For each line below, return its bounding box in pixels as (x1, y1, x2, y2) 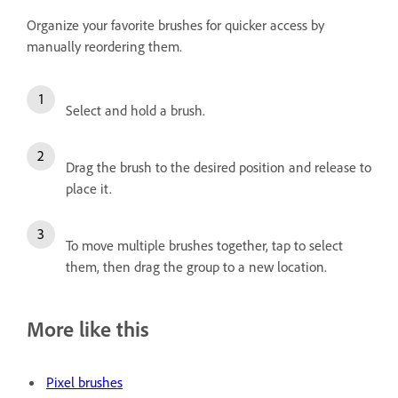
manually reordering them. (27, 36, 186, 55)
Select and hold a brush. (66, 100, 205, 119)
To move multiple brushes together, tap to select (66, 235, 343, 254)
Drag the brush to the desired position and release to (66, 157, 371, 176)
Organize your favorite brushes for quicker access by (27, 15, 324, 34)
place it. (66, 179, 112, 197)
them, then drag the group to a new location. (66, 257, 327, 275)
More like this (27, 314, 149, 342)
